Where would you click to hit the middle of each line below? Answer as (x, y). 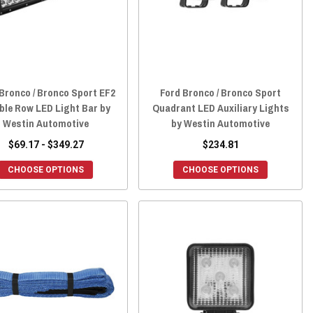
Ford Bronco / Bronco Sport (221, 93)
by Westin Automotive (221, 124)
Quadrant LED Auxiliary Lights (220, 108)
